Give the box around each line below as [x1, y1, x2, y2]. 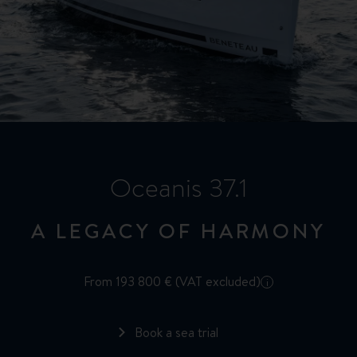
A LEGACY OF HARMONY [30, 216, 327, 245]
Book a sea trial [134, 324, 218, 342]
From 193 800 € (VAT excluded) [84, 273, 261, 291]
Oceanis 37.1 [109, 170, 248, 207]
